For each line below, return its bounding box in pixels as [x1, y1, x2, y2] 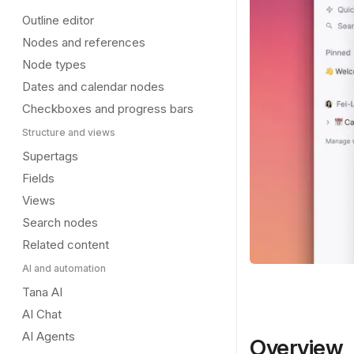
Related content [22, 237, 109, 252]
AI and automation [22, 262, 106, 274]
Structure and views [22, 126, 115, 138]
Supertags [22, 149, 78, 164]
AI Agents [22, 329, 75, 344]
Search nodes [22, 215, 98, 230]
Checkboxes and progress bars [22, 101, 194, 116]
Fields [22, 171, 55, 186]
